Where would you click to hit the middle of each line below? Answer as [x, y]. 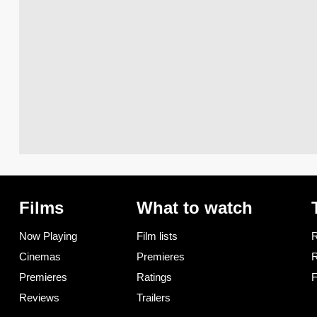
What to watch [194, 207]
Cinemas [40, 256]
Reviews [39, 297]
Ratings [154, 277]
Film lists [157, 236]
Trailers [153, 297]
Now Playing [48, 236]
